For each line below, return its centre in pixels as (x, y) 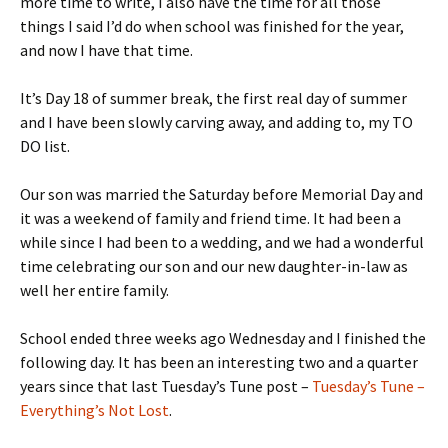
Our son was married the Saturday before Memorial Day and (221, 194)
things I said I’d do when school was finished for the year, (212, 26)
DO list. (45, 146)
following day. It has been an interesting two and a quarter (219, 362)
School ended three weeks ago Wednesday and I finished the (223, 338)
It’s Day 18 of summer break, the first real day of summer (213, 98)
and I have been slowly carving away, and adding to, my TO (216, 122)
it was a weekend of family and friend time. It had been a (210, 218)
